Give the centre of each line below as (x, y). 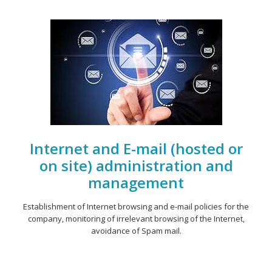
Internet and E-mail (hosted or (136, 148)
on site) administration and (136, 165)
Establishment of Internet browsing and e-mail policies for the (136, 206)
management (136, 182)
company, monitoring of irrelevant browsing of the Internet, (136, 219)
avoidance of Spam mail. (136, 231)
